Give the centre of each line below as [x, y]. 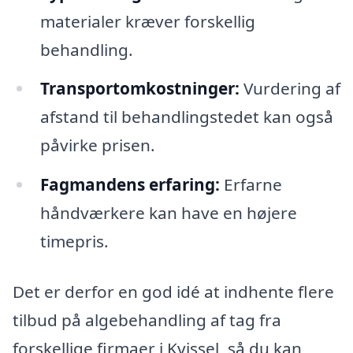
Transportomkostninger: [139, 89]
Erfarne [251, 185]
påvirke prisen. [97, 145]
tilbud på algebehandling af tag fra [147, 320]
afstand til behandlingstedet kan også [186, 117]
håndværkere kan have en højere [168, 213]
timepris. [74, 242]
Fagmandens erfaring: [130, 185]
